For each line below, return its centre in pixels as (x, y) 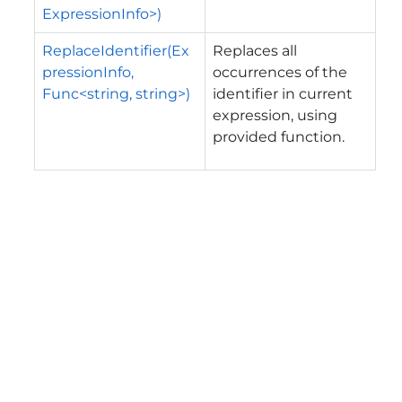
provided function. (279, 136)
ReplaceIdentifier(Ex (116, 50)
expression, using (275, 115)
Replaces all (255, 50)
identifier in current (283, 93)
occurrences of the (280, 72)
